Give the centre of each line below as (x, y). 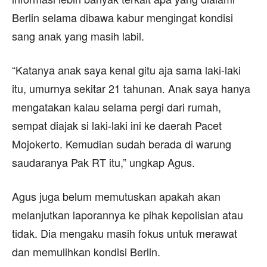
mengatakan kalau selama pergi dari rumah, (117, 106)
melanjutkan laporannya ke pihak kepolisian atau (128, 214)
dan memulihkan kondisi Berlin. (86, 251)
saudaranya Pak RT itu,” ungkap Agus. (103, 162)
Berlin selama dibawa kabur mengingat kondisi (122, 17)
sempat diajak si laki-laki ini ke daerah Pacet (117, 125)
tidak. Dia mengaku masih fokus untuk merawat (125, 233)
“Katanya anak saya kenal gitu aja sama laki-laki (126, 69)
